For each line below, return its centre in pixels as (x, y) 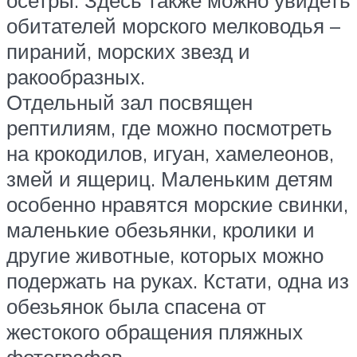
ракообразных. (76, 77)
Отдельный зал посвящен (129, 102)
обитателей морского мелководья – (173, 26)
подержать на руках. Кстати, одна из (178, 281)
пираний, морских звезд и (128, 51)
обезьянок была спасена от (136, 306)
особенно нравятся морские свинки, (177, 204)
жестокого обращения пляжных (155, 332)
